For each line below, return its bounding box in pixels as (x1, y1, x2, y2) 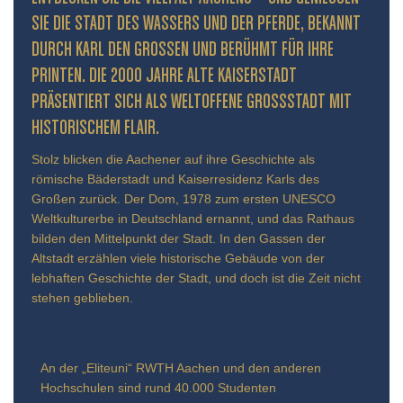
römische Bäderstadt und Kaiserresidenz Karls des (31, 171, 319, 186)
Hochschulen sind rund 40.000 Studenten (40, 380, 276, 395)
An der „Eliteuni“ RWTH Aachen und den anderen (40, 360, 321, 375)
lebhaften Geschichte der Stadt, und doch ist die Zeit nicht (31, 270, 361, 285)
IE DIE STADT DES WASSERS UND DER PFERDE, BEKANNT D (31, 13, 361, 34)
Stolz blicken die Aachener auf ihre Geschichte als (31, 151, 315, 166)
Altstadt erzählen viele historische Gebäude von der (31, 250, 325, 265)
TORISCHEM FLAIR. (31, 118, 144, 139)
